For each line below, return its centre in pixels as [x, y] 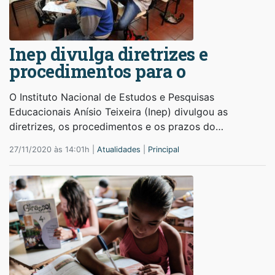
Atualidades [119, 149]
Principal [164, 149]
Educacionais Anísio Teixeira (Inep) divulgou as [118, 111]
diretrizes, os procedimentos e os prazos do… [116, 126]
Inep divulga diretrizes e [109, 54]
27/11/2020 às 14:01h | [53, 149]
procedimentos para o [97, 71]
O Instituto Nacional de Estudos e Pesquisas [112, 97]
